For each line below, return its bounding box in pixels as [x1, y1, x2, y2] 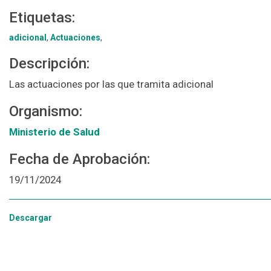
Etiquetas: [9, 9, 75, 27]
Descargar [9, 213, 52, 223]
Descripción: [9, 55, 90, 73]
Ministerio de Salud [9, 126, 100, 139]
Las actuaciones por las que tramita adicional [9, 78, 214, 91]
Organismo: [9, 103, 82, 120]
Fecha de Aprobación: [9, 151, 150, 168]
